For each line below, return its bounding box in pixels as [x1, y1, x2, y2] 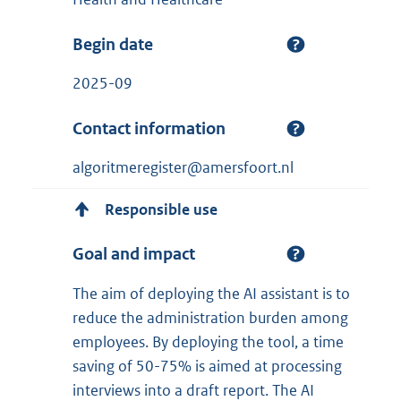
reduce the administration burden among [73, 307, 348, 328]
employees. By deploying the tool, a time [73, 331, 344, 352]
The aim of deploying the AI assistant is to [73, 283, 350, 303]
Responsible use [105, 199, 218, 219]
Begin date [73, 33, 153, 55]
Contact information [73, 118, 226, 140]
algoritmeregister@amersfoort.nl [73, 158, 294, 178]
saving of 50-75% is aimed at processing [73, 355, 342, 376]
